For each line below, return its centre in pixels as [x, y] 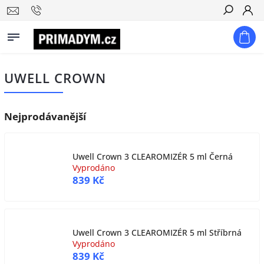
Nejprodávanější [45, 116]
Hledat [237, 31]
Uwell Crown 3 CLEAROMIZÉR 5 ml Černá [153, 156]
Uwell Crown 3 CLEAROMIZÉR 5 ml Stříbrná [157, 232]
